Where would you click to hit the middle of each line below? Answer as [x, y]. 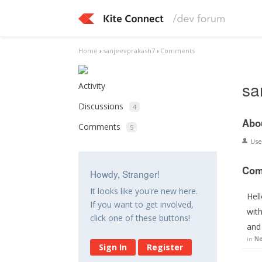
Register [165, 247]
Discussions [101, 106]
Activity [92, 86]
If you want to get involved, [142, 204]
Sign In [113, 247]
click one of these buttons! [140, 218]
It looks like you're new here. [144, 191]
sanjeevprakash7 [129, 51]
